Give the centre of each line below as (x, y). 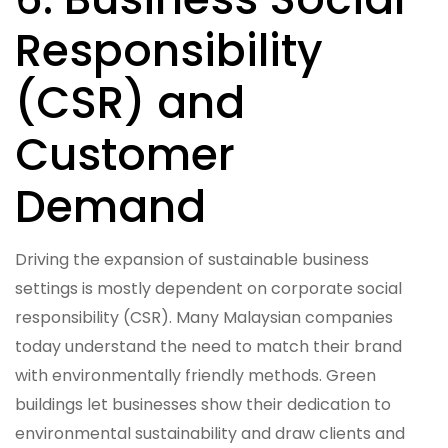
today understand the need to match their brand (208, 346)
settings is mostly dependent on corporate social (208, 288)
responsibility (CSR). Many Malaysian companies (204, 317)
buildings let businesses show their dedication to (203, 404)
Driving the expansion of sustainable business (192, 259)
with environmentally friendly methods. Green (195, 375)
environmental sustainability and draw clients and (210, 433)
